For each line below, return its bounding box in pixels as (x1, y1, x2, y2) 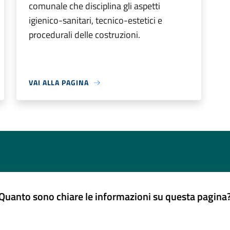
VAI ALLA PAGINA (29, 77, 89, 88)
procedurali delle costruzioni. (29, 28, 140, 42)
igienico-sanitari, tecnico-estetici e (29, 13, 162, 27)
